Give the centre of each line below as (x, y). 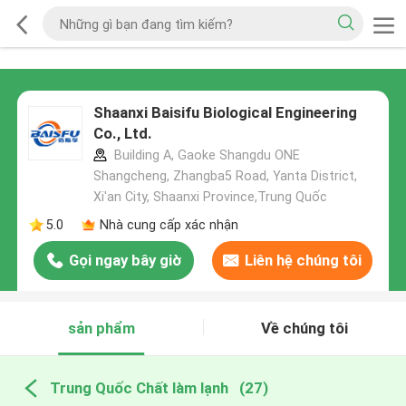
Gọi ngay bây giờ (125, 261)
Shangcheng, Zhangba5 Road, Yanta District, (225, 176)
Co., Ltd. (122, 134)
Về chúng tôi (305, 329)
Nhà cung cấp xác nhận (169, 224)
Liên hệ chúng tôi (303, 261)
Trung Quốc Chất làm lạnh (139, 387)
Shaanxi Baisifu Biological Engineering (225, 113)
